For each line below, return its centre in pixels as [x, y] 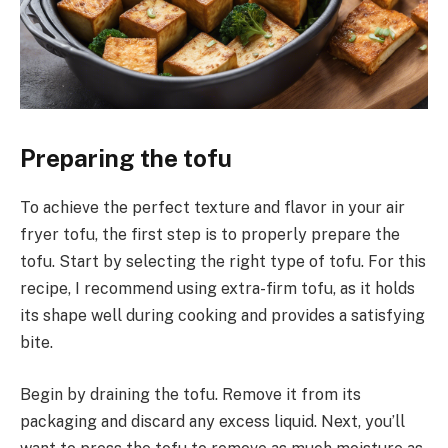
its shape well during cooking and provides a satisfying [222, 316]
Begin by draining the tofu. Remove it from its [190, 394]
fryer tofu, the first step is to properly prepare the [210, 235]
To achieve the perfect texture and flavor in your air [212, 208]
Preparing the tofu [126, 158]
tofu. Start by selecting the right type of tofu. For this [223, 262]
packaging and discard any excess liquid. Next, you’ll [212, 421]
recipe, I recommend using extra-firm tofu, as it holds [217, 289]
